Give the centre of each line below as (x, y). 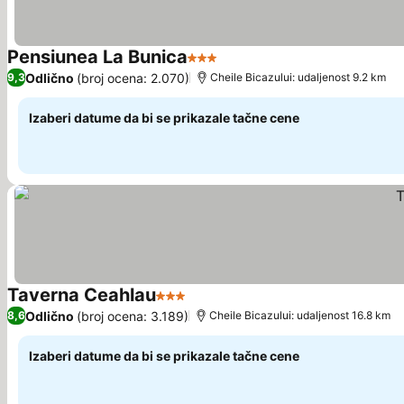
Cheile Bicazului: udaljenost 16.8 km (300, 315)
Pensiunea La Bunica (97, 57)
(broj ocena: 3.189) (133, 316)
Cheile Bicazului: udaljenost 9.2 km (298, 77)
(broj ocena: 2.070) (133, 78)
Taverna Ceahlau (82, 295)
